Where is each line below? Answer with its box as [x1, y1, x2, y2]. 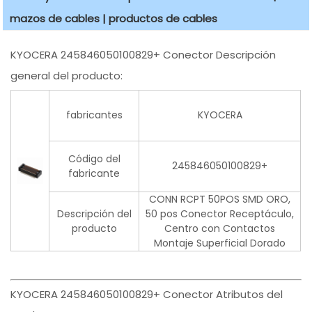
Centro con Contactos [164, 221, 276, 236]
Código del [68, 152, 120, 166]
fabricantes [65, 108, 123, 123]
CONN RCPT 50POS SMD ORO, [149, 192, 291, 207]
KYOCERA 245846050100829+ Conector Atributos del [10, 287, 283, 302]
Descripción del [56, 207, 132, 221]
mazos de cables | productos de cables [10, 11, 218, 26]
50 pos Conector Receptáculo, [146, 207, 295, 221]
